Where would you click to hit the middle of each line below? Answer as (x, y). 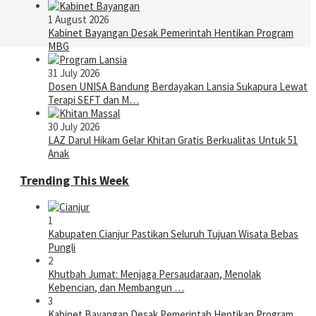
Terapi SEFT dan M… (94, 100)
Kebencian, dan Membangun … (116, 288)
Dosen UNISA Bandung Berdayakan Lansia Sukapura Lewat (178, 87)
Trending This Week (75, 180)
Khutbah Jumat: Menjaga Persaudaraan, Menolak (155, 274)
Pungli (62, 248)
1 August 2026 (79, 20)
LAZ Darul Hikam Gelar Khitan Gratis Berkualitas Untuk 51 (173, 140)
